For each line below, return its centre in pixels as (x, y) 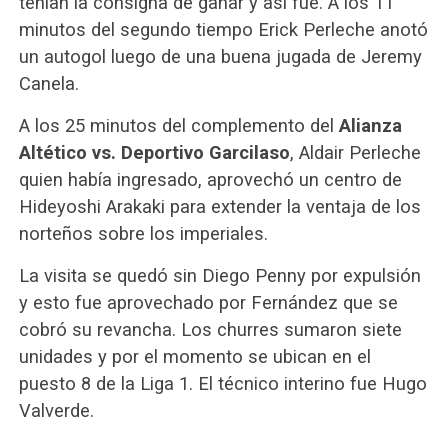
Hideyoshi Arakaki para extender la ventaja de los (219, 207)
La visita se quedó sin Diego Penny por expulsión (219, 276)
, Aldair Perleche (355, 153)
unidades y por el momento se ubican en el (194, 357)
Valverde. (56, 411)
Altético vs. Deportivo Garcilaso (154, 153)
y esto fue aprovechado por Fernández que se (208, 303)
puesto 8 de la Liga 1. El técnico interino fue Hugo (222, 384)
